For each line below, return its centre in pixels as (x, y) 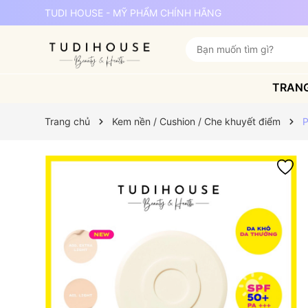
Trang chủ (67, 121)
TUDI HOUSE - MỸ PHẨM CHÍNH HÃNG (133, 13)
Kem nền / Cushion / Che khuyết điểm (196, 121)
